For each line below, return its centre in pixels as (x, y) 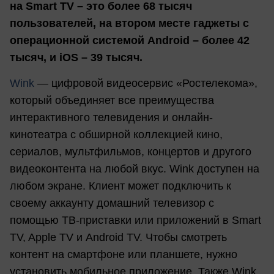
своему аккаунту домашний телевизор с (112, 203)
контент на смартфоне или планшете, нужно (124, 254)
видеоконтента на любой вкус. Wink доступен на (135, 168)
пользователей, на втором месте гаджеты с (129, 24)
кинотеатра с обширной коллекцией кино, (116, 134)
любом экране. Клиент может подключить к (120, 186)
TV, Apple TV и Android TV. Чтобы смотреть (118, 237)
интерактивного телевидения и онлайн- (111, 117)
